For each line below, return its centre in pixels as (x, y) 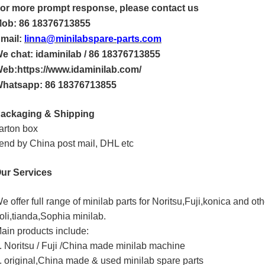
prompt (55, 8)
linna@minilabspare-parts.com (93, 39)
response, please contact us (135, 8)
